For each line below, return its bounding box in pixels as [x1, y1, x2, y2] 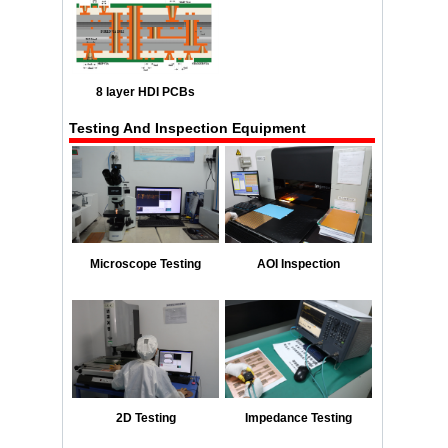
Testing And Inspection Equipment [69, 120, 307, 137]
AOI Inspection [257, 257, 341, 272]
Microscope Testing [90, 257, 202, 272]
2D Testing [115, 411, 176, 426]
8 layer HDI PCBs [96, 84, 196, 99]
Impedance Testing [245, 411, 353, 426]
